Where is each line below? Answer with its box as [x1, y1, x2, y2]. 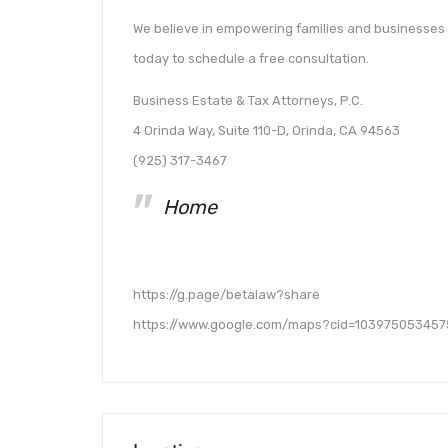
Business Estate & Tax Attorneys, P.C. [133, 92, 363, 108]
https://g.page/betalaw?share [133, 287, 320, 303]
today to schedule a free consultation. [133, 51, 369, 67]
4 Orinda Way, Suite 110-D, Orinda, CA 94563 [133, 122, 400, 138]
